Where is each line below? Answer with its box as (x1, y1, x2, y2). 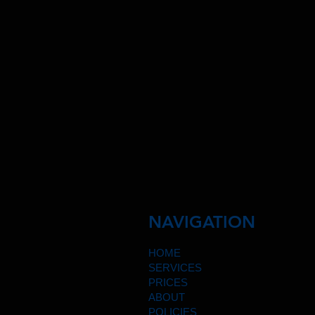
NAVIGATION (148, 211, 255, 232)
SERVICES (148, 261, 202, 274)
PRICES (148, 276, 188, 288)
